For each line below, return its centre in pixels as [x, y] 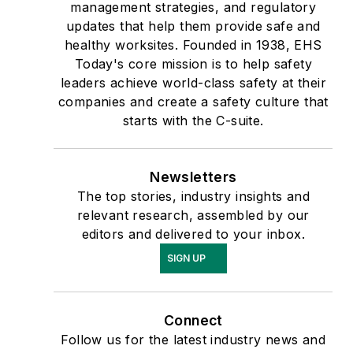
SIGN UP [186, 258]
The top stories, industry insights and [193, 196]
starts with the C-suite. [193, 120]
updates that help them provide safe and [193, 26]
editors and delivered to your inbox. [193, 234]
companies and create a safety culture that [193, 101]
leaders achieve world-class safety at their [193, 82]
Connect [193, 320]
